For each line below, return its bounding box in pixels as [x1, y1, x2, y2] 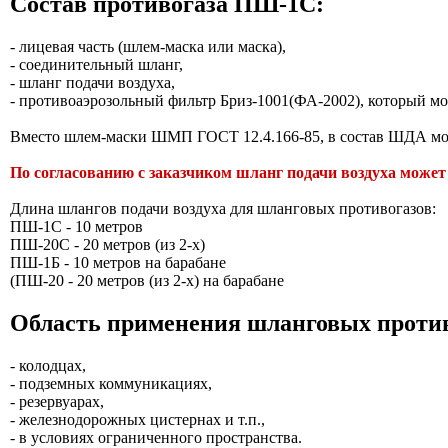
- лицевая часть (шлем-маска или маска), [10, 37, 286, 55]
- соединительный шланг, [10, 55, 183, 73]
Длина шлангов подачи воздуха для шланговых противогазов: [10, 199, 436, 217]
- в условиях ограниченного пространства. [10, 428, 302, 446]
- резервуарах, [10, 392, 104, 410]
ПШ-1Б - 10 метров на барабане [10, 253, 226, 271]
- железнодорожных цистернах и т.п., [10, 410, 265, 428]
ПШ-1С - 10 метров [10, 217, 143, 235]
